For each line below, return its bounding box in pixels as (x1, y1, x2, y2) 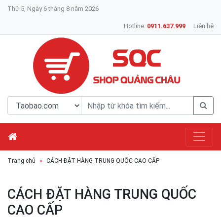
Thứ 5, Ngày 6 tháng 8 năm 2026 (7, 5, 99, 12)
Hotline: (124, 22, 147, 30)
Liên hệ (193, 22, 214, 30)
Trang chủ (7, 157, 36, 164)
